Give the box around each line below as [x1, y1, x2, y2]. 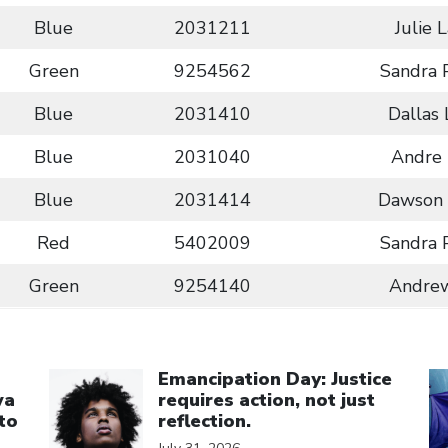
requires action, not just [158, 388, 375, 412]
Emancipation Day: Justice [158, 367, 392, 391]
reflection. [158, 409, 251, 433]
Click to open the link [48, 345, 235, 370]
